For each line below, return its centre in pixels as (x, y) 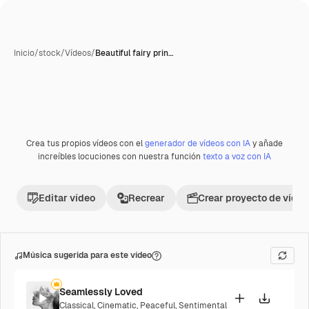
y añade (267, 143)
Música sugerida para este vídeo (87, 255)
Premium (47, 148)
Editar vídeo (67, 198)
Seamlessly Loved (101, 291)
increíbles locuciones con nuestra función (120, 157)
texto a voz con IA (237, 157)
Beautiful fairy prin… (134, 53)
